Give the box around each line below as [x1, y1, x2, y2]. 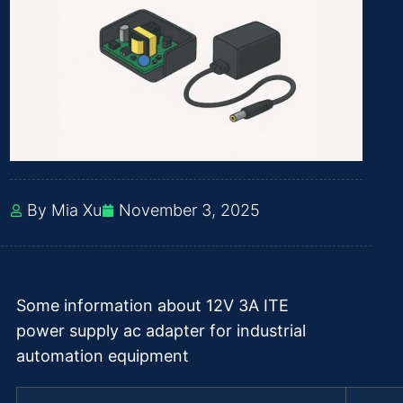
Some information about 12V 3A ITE [16, 296, 289, 316]
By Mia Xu [27, 201, 102, 220]
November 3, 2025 [119, 201, 260, 220]
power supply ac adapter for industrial [16, 321, 306, 341]
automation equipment [16, 346, 189, 366]
